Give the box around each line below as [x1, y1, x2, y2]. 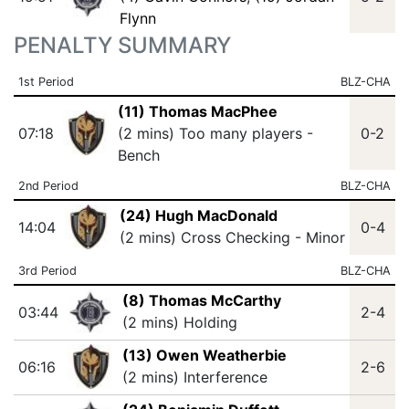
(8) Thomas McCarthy [121, 291, 281, 309]
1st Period [17, 75, 74, 89]
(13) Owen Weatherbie [121, 346, 287, 364]
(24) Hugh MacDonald [119, 206, 278, 225]
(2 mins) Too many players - [117, 124, 313, 142]
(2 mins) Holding [121, 313, 237, 331]
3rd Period [17, 264, 77, 278]
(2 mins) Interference [121, 368, 267, 386]
